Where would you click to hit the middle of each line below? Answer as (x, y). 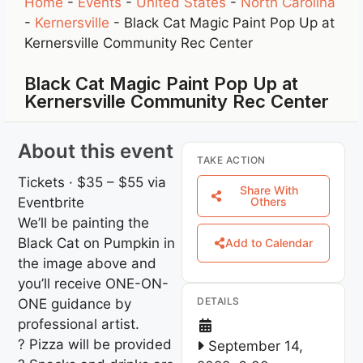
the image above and (88, 263)
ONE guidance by (75, 303)
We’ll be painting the (84, 222)
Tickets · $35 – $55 (83, 182)
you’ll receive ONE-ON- (94, 283)
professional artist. (79, 324)
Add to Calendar (269, 242)
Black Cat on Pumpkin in (97, 243)
